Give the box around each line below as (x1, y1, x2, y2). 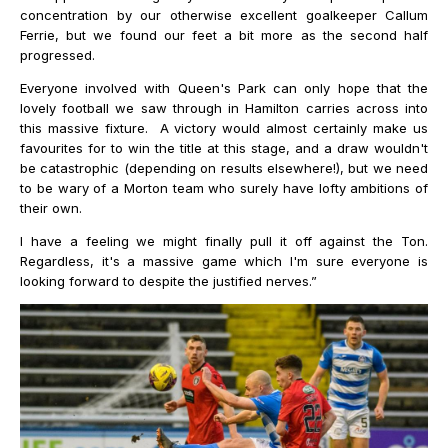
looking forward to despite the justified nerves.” (20, 273, 317, 290)
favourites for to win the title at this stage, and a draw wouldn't (20, 140, 428, 157)
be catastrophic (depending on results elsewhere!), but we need (20, 160, 428, 177)
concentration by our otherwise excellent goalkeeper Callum (20, 7, 428, 24)
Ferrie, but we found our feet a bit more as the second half (20, 27, 428, 44)
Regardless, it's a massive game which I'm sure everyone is (20, 253, 428, 270)
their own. (20, 200, 82, 217)
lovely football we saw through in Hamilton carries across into (20, 100, 428, 117)
